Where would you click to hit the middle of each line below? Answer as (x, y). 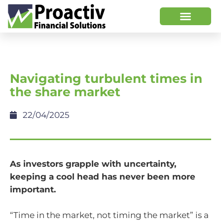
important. (33, 189)
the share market (65, 92)
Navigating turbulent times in (106, 78)
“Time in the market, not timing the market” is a (109, 215)
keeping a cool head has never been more (103, 177)
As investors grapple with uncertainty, (93, 164)
